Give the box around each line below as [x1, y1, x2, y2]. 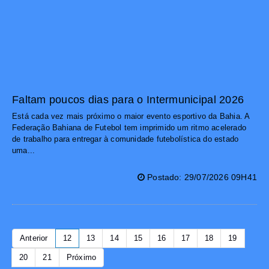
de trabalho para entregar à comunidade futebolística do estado [12, 134, 239, 144]
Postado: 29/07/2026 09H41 [144, 172, 257, 183]
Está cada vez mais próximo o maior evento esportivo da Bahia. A [12, 112, 250, 121]
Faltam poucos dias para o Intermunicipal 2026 [12, 94, 244, 106]
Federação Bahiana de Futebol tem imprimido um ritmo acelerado [12, 123, 246, 133]
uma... [12, 146, 35, 156]
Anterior [20, 234, 48, 243]
